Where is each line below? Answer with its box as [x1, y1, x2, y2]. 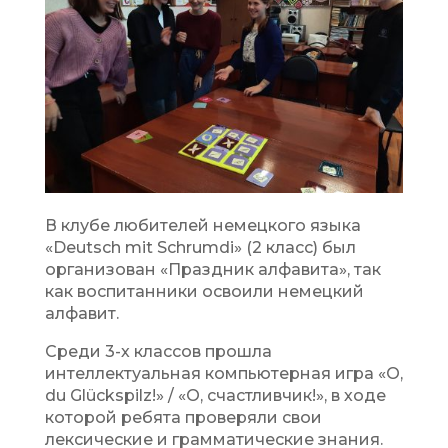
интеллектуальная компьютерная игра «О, [44, 364, 403, 384]
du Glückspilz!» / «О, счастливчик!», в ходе [44, 386, 386, 406]
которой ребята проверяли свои [44, 408, 322, 428]
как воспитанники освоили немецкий [44, 282, 364, 302]
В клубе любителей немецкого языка [44, 216, 361, 236]
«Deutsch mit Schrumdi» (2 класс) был [44, 238, 356, 258]
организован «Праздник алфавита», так [44, 260, 381, 280]
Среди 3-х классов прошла [44, 342, 272, 362]
